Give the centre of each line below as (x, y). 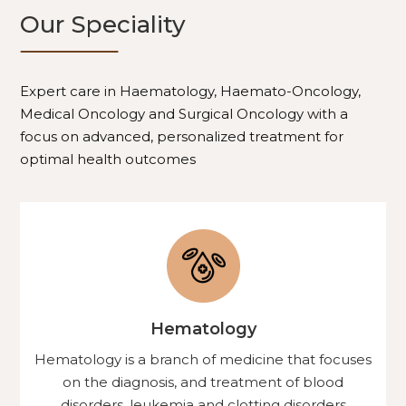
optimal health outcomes (108, 159)
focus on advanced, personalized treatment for (182, 136)
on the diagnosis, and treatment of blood (203, 382)
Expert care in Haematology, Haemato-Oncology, (191, 91)
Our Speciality (103, 24)
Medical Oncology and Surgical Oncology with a (184, 114)
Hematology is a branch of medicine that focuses (203, 359)
